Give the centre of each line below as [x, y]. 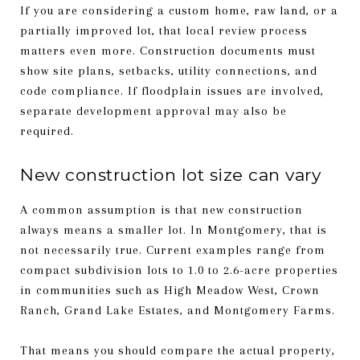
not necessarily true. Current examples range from [173, 250]
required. [47, 131]
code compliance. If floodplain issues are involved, [172, 90]
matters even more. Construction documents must [168, 50]
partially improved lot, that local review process [164, 30]
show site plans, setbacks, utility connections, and [169, 70]
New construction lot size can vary [170, 174]
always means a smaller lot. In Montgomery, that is [174, 229]
